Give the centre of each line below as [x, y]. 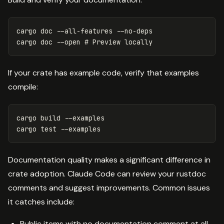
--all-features [84, 31]
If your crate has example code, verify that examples [103, 72]
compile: [23, 86]
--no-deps [134, 31]
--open [68, 42]
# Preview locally [118, 42]
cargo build [40, 118]
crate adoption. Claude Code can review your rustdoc [107, 173]
